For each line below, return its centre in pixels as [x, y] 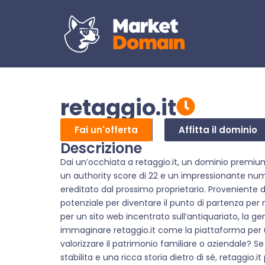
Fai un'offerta [106, 130]
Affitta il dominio [218, 130]
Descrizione [101, 148]
